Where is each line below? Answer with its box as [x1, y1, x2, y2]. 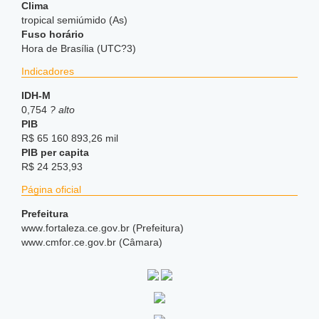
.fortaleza [43, 222, 85, 234]
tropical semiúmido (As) [21, 14, 127, 26]
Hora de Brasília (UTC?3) [21, 43, 136, 54]
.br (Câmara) [104, 236, 162, 248]
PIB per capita [21, 147, 89, 158]
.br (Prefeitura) [117, 222, 184, 234]
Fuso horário [21, 28, 84, 40]
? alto [50, 104, 75, 115]
